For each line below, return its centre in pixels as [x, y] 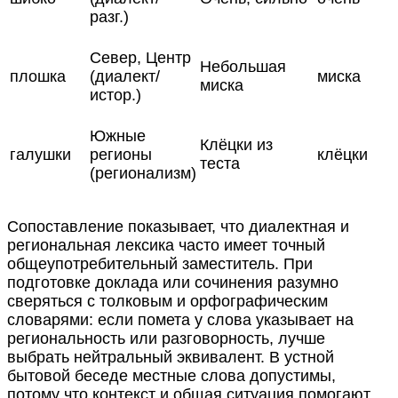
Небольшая [243, 66]
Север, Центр [140, 57]
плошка [38, 76]
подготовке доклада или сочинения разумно [173, 282]
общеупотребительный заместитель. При [160, 263]
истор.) [115, 95]
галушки [40, 154]
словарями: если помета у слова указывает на [180, 319]
